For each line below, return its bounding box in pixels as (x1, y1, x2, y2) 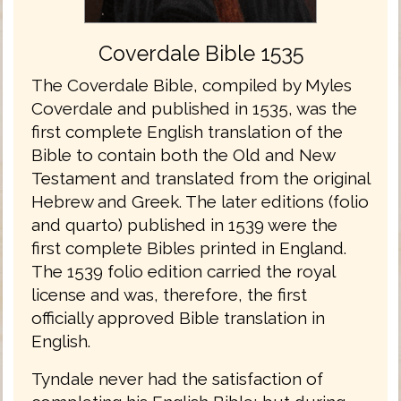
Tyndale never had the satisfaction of (31, 368, 323, 388)
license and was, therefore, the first (31, 284, 307, 304)
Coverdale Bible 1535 (98, 40, 303, 65)
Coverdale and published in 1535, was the (31, 98, 357, 118)
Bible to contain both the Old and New (31, 144, 335, 165)
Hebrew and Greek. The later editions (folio (31, 191, 369, 211)
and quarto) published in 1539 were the (31, 214, 337, 235)
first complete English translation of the (31, 121, 343, 141)
